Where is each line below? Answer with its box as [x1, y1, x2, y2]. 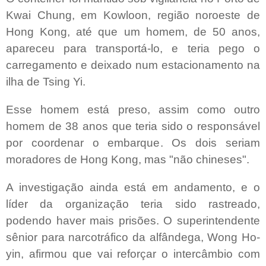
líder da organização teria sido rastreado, [6, 197, 260, 210]
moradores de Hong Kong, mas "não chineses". [6, 153, 249, 166]
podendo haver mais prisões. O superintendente [6, 214, 260, 227]
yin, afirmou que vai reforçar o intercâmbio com [6, 247, 260, 260]
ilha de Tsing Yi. [6, 75, 85, 88]
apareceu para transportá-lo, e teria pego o [6, 42, 260, 55]
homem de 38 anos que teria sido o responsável [6, 120, 260, 132]
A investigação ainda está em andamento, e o [6, 180, 260, 194]
